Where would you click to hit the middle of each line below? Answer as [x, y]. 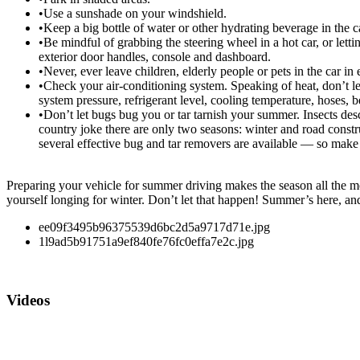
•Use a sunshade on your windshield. [133, 13]
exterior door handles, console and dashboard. [155, 56]
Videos [28, 300]
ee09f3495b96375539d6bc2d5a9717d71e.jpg [154, 227]
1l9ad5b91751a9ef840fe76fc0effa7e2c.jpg [146, 241]
